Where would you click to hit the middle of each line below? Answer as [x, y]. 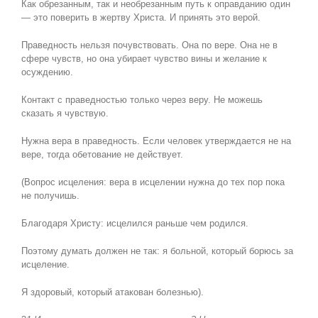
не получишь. [50, 196]
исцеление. [45, 265]
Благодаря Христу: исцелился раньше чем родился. [135, 224]
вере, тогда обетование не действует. [102, 155]
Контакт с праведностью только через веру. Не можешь [142, 100]
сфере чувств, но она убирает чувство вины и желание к [144, 59]
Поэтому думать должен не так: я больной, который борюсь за [157, 251]
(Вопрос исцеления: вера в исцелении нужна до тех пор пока [153, 182]
